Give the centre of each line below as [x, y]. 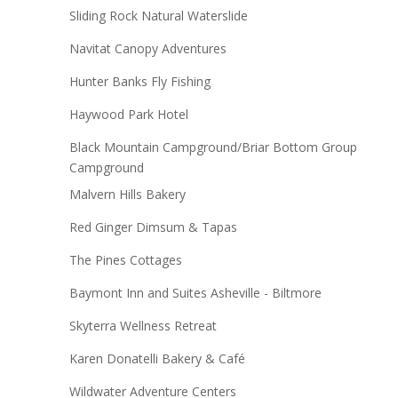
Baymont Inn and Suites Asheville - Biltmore [195, 292]
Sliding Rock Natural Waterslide [158, 15]
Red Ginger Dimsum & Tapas [153, 227]
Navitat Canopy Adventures [147, 48]
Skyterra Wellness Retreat [143, 325]
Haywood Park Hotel [128, 114]
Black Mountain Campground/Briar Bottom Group [213, 147]
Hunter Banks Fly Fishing [139, 81]
